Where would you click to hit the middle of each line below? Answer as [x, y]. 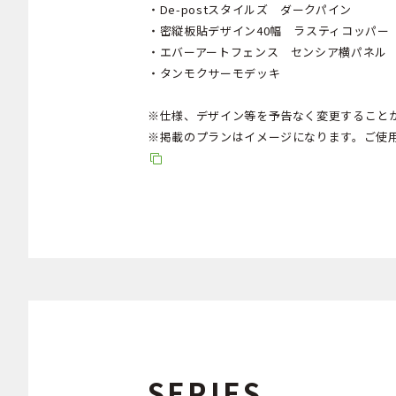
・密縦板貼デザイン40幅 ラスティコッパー [269, 30]
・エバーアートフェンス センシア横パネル [267, 51]
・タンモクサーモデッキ [214, 72]
